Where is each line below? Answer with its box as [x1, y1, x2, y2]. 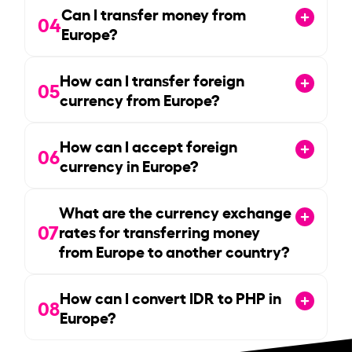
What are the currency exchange [59, 200, 292, 222]
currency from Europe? [60, 87, 220, 110]
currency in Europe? [60, 153, 199, 176]
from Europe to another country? [59, 239, 290, 262]
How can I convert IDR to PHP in [60, 285, 282, 308]
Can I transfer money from [61, 2, 247, 24]
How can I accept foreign [60, 134, 238, 156]
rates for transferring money [59, 219, 261, 242]
